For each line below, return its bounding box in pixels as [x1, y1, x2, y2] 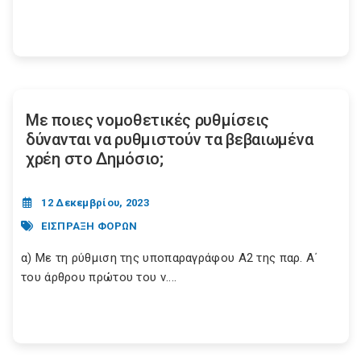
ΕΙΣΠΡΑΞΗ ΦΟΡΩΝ [41, 219, 138, 232]
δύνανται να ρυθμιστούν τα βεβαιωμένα [26, 130, 313, 149]
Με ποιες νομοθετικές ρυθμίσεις [26, 110, 269, 130]
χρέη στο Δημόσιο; [26, 149, 164, 168]
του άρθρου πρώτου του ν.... [21, 270, 177, 284]
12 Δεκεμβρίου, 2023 [41, 197, 150, 209]
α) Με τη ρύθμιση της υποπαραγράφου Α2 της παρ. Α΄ [21, 251, 318, 265]
